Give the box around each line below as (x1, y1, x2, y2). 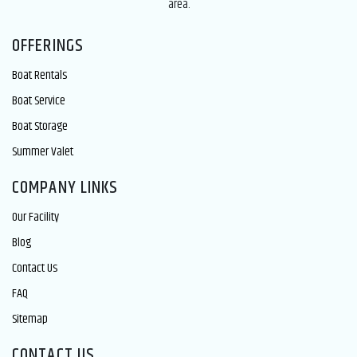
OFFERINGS (12, 32, 84, 60)
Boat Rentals (12, 65, 67, 85)
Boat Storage (12, 116, 68, 136)
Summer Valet (12, 141, 73, 162)
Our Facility (12, 206, 59, 227)
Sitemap (12, 308, 48, 329)
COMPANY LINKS (12, 174, 119, 202)
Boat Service (12, 90, 65, 111)
